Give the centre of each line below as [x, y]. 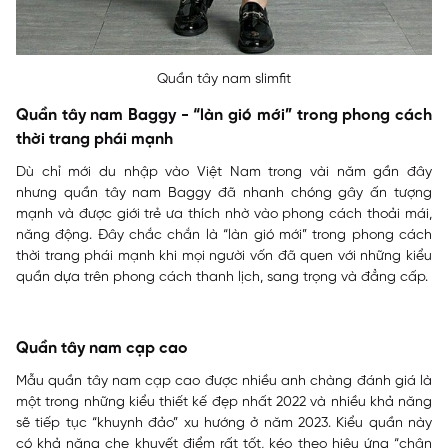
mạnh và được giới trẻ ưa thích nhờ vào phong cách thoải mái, [224, 215]
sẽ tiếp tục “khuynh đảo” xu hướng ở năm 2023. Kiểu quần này [224, 424]
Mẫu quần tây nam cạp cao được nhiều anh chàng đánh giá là [224, 382]
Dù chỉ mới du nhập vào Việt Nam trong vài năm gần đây [224, 173]
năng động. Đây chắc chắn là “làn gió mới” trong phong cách [224, 236]
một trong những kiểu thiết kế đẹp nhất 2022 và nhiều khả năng [224, 403]
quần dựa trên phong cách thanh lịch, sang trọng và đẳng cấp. [222, 278]
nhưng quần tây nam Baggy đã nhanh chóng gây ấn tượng [224, 194]
